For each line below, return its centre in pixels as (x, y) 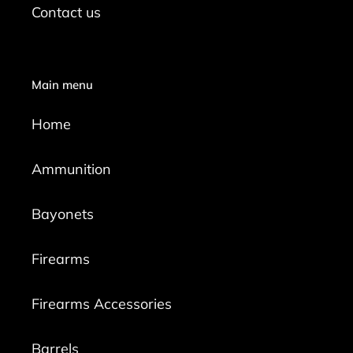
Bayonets (63, 214)
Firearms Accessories (102, 304)
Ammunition (71, 169)
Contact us (66, 12)
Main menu (62, 84)
